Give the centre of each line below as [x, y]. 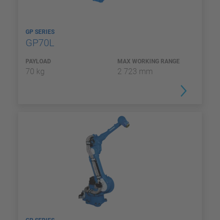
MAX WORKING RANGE [149, 61]
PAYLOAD [38, 61]
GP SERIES [41, 32]
